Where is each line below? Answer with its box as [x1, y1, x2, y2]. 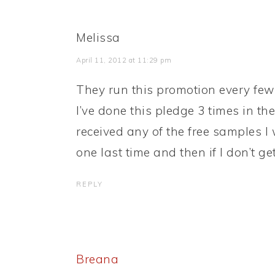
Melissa [76, 30, 120, 45]
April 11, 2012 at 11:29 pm [76, 56, 171, 65]
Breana [76, 252, 118, 267]
